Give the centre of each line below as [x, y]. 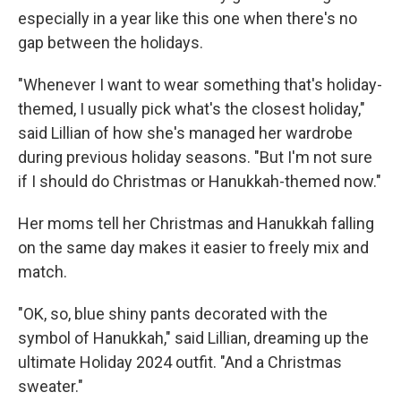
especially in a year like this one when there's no [188, 18]
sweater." [51, 386]
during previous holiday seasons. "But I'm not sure [195, 157]
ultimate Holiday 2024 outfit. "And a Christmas [180, 362]
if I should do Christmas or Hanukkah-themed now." [200, 181]
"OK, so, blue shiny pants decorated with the [173, 313]
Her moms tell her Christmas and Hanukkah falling [196, 223]
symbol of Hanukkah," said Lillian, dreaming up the [193, 337]
